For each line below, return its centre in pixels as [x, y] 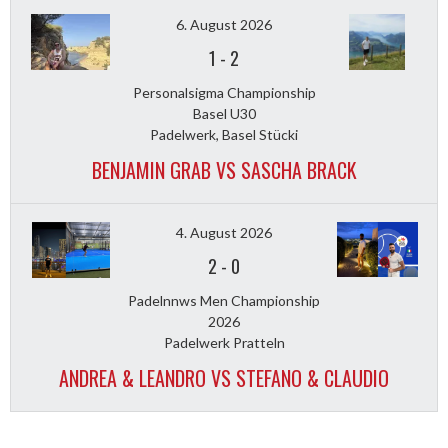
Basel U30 [224, 113]
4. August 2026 [224, 232]
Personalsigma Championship [224, 92]
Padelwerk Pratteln [224, 342]
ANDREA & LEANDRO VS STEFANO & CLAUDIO [224, 377]
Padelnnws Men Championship [224, 300]
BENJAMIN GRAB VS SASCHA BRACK [224, 169]
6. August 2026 [224, 24]
